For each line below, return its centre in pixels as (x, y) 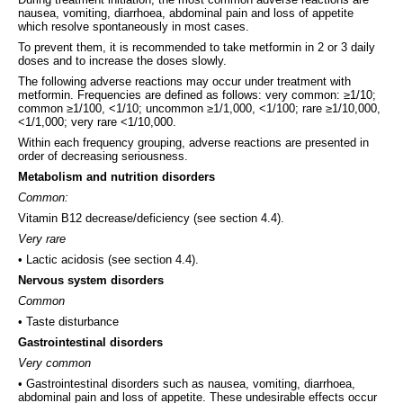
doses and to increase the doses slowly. (122, 60)
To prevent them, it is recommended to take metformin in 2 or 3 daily (197, 47)
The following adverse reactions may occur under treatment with (184, 81)
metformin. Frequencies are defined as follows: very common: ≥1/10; (197, 94)
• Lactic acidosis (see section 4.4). (108, 259)
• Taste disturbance (68, 321)
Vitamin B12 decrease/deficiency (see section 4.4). (151, 218)
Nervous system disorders (91, 280)
